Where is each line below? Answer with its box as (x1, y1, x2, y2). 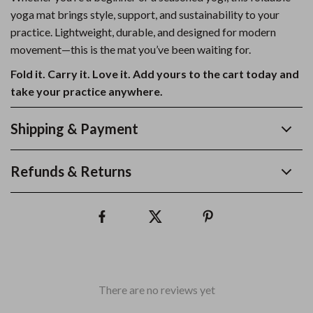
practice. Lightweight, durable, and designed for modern (10, 25, 276, 38)
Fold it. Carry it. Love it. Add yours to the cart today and (10, 67, 299, 80)
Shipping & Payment (10, 120, 138, 137)
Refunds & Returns (10, 163, 131, 180)
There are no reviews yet (98, 283, 215, 296)
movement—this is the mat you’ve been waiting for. (10, 43, 251, 56)
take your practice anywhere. (10, 85, 163, 98)
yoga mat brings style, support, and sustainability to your (10, 8, 279, 21)
